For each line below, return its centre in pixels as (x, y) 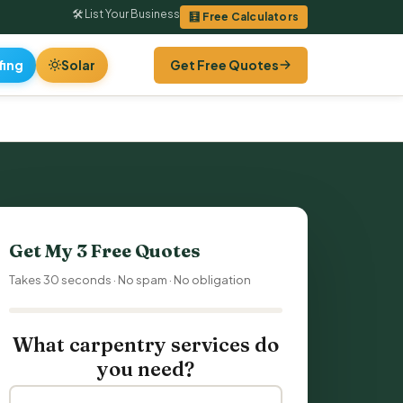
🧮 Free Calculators (244, 17)
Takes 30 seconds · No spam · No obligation (130, 280)
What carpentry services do (146, 345)
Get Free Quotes (224, 64)
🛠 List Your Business (126, 14)
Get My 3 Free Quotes (105, 251)
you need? (146, 369)
